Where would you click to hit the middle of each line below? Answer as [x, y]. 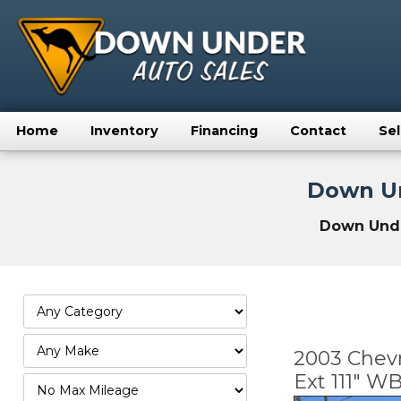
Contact [318, 131]
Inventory [124, 131]
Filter [41, 383]
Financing [224, 131]
